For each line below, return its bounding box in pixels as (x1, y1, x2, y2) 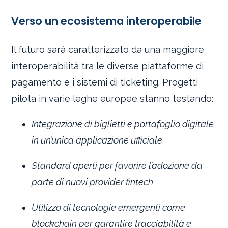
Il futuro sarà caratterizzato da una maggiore (11, 44, 205, 55)
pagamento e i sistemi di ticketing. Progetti (11, 76, 198, 88)
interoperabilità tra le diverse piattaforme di (11, 60, 204, 71)
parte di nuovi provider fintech (32, 176, 154, 187)
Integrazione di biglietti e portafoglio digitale (32, 118, 214, 129)
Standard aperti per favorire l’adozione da (32, 160, 203, 171)
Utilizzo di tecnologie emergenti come (32, 202, 186, 213)
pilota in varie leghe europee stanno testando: (11, 93, 214, 104)
